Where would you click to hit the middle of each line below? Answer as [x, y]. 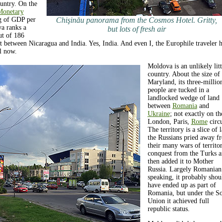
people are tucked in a [178, 90]
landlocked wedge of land [183, 98]
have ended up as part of [182, 185]
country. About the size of [184, 74]
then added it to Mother [180, 161]
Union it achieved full [178, 201]
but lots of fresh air [137, 29]
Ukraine [159, 114]
